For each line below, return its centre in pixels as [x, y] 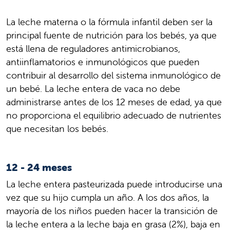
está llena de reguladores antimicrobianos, [93, 49]
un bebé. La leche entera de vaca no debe [93, 89]
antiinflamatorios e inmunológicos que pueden [103, 62]
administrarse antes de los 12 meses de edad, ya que [114, 102]
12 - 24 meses [39, 167]
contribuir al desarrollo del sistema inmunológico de [113, 75]
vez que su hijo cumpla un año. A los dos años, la [108, 198]
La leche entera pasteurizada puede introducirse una [114, 184]
